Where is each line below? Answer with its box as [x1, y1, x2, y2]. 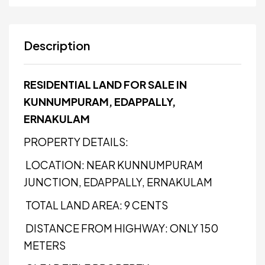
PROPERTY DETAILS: [24, 135, 128, 148]
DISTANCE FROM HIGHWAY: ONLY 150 [24, 221, 218, 235]
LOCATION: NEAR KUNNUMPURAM [24, 158, 203, 172]
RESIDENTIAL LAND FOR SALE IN [24, 77, 187, 91]
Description [24, 38, 90, 53]
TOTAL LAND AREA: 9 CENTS [24, 198, 168, 212]
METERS [24, 238, 66, 252]
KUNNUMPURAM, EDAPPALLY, [24, 95, 176, 108]
